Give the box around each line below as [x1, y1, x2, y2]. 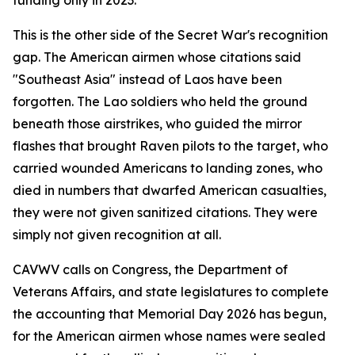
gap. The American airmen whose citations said [13, 49, 301, 66]
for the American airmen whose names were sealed [13, 328, 326, 345]
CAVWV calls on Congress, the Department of [13, 261, 288, 278]
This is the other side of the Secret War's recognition [13, 27, 328, 44]
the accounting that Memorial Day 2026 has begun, [13, 306, 326, 323]
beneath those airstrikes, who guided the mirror [13, 116, 302, 132]
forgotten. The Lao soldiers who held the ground [13, 94, 307, 110]
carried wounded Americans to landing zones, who [13, 160, 323, 177]
